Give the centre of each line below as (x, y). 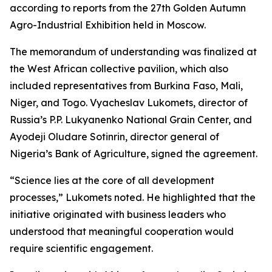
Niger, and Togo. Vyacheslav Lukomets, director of (129, 103)
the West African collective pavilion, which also (119, 69)
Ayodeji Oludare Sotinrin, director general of (114, 137)
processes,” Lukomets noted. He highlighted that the (133, 197)
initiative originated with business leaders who (118, 214)
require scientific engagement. (81, 248)
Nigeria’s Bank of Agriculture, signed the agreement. (134, 154)
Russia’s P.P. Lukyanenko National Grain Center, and (131, 120)
